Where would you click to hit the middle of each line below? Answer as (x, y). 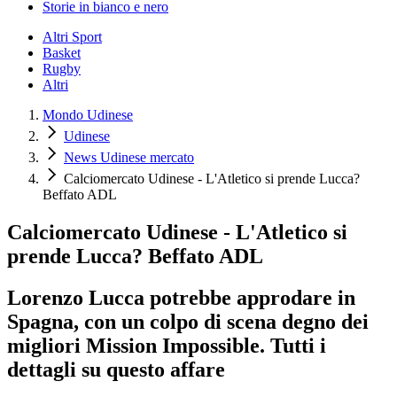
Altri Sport (72, 37)
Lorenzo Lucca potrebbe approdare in (181, 297)
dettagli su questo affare (116, 369)
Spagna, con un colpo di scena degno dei (188, 321)
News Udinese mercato (129, 157)
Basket (62, 53)
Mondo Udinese (88, 115)
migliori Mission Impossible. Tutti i (167, 345)
